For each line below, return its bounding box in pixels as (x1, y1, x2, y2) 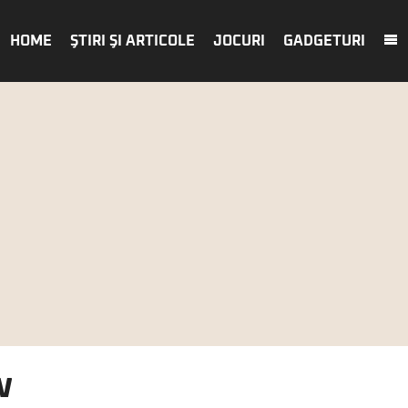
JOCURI (213, 34, 265, 48)
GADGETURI (283, 34, 365, 48)
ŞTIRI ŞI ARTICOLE (70, 34, 195, 48)
